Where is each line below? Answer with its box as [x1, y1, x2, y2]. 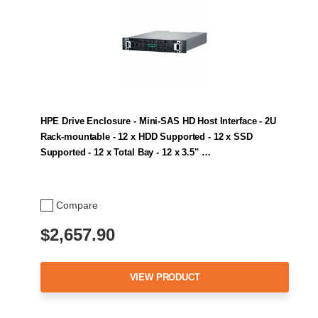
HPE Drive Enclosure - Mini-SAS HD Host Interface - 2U [40, 116, 276, 127]
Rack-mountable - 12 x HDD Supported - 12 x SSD [40, 131, 253, 143]
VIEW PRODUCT [129, 271, 200, 283]
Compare [56, 199, 98, 212]
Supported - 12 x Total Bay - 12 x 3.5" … [40, 147, 211, 158]
